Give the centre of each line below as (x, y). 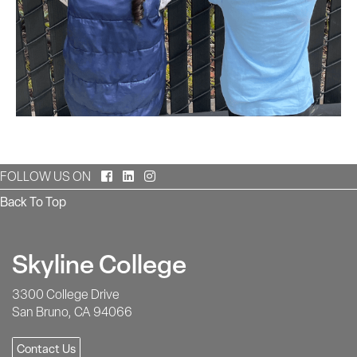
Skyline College (99, 265)
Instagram (182, 176)
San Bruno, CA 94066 (72, 312)
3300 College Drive (66, 295)
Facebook (138, 176)
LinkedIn (156, 176)
